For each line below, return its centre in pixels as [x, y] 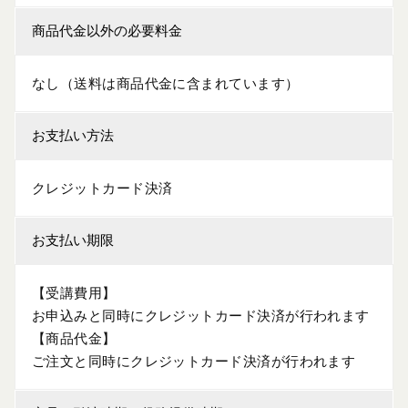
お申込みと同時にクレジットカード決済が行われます [201, 316]
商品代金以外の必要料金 [107, 31]
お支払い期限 [73, 240]
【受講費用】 [74, 293]
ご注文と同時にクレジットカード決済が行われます [194, 361]
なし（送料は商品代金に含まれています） [166, 83]
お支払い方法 [73, 135]
